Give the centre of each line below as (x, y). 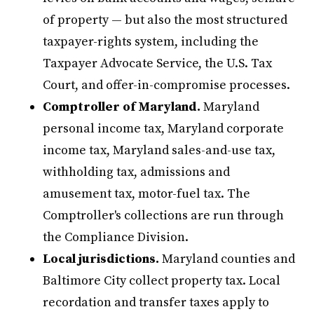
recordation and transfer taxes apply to (156, 302)
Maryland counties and (227, 259)
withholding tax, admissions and (137, 172)
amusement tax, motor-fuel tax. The (147, 193)
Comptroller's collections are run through (164, 215)
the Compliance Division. (116, 237)
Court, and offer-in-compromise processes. (167, 85)
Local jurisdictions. (101, 259)
